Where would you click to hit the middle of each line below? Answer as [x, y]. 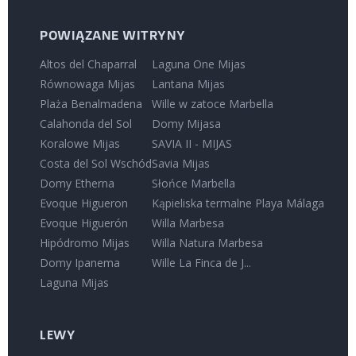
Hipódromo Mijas [85, 242]
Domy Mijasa [186, 123]
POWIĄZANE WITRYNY [113, 36]
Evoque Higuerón [84, 222]
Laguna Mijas [74, 282]
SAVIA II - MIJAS [192, 143]
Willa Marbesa [188, 222]
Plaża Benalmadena [91, 103]
